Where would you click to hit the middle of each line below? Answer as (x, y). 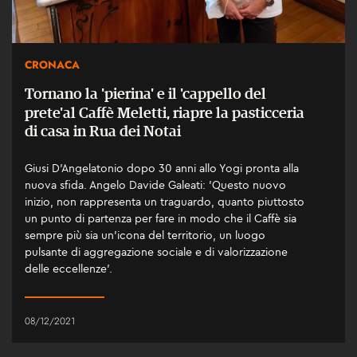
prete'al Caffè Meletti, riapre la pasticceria (165, 113)
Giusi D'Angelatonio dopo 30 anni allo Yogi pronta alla (162, 168)
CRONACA (52, 65)
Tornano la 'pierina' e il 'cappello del (145, 94)
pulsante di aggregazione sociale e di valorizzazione (156, 251)
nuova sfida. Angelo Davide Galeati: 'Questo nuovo (155, 184)
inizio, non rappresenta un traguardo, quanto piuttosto (165, 201)
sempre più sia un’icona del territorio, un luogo (145, 235)
